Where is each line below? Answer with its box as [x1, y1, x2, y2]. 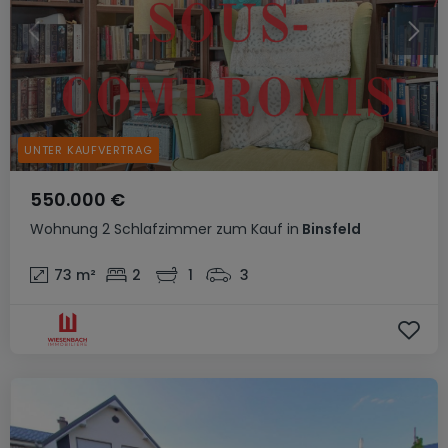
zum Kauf [216, 219, 283, 239]
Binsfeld [299, 219, 361, 239]
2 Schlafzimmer [102, 219, 212, 239]
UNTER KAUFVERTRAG [24, 141, 153, 158]
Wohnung [30, 219, 98, 239]
